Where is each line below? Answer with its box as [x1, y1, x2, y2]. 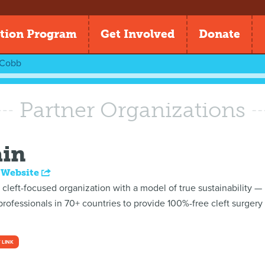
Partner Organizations [20, 97, 245, 122]
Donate [199, 27, 240, 41]
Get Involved [101, 27, 175, 41]
